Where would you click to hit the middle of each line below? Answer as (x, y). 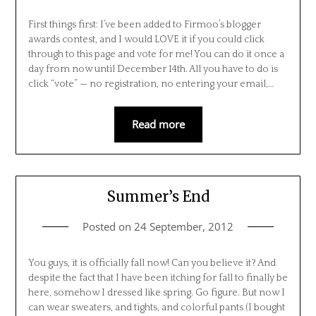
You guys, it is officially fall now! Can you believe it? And (152, 263)
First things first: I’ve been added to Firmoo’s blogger (144, 24)
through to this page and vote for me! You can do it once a (156, 54)
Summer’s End (158, 196)
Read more (158, 124)
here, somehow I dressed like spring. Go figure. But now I (156, 292)
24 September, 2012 (184, 226)
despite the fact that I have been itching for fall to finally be (158, 278)
